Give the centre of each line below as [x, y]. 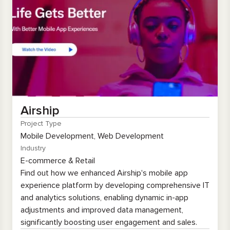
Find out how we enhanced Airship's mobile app [104, 173]
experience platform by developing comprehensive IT [115, 185]
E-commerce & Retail [58, 161]
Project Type [41, 123]
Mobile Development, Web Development [92, 136]
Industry [33, 148]
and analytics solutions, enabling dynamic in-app [104, 198]
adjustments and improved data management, [102, 210]
